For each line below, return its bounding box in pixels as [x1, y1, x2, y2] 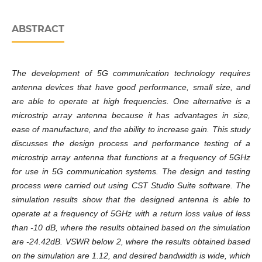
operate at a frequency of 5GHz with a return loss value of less [11, 209, 251, 219]
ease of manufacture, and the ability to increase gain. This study [11, 125, 251, 135]
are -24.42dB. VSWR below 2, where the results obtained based [11, 237, 251, 247]
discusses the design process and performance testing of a [11, 139, 251, 149]
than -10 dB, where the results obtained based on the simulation [11, 223, 251, 233]
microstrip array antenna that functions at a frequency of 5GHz [11, 153, 251, 163]
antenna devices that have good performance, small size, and [11, 82, 251, 92]
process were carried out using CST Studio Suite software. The [11, 181, 251, 191]
